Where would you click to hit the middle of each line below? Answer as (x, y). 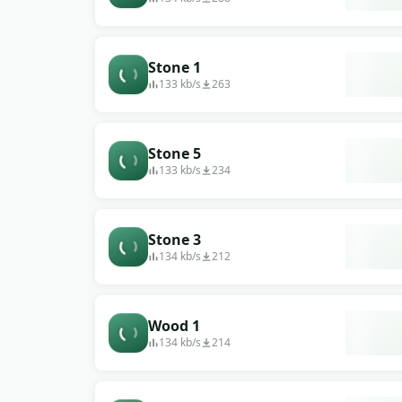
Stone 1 (175, 67)
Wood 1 (174, 326)
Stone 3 (175, 240)
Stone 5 (175, 153)
